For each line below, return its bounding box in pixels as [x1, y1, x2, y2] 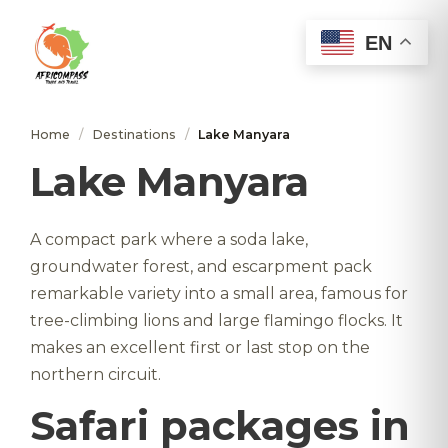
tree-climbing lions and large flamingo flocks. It [30, 311, 403, 330]
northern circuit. [30, 365, 161, 384]
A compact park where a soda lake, [30, 230, 308, 249]
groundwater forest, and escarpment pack [30, 257, 372, 276]
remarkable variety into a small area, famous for [30, 284, 408, 303]
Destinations [92, 127, 176, 142]
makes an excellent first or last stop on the [30, 338, 370, 357]
